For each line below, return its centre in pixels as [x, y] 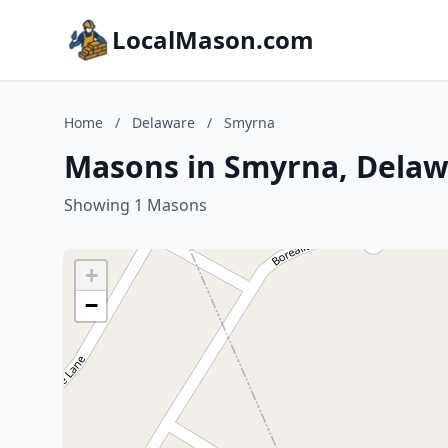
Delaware [163, 122]
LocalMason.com [213, 39]
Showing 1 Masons [135, 205]
